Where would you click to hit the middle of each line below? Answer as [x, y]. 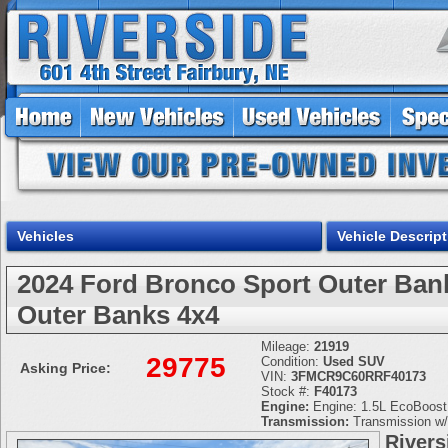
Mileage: [287, 346]
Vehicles [45, 235]
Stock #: [285, 391]
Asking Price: [65, 368]
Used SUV [352, 361]
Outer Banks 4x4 [118, 315]
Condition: [290, 361]
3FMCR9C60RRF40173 [356, 376]
